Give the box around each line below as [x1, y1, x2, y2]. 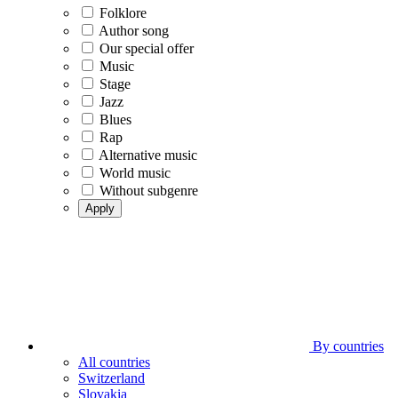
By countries [309, 338, 384, 354]
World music [99, 165, 171, 180]
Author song [99, 23, 169, 38]
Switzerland [78, 370, 145, 386]
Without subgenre [99, 183, 198, 198]
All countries [78, 354, 150, 370]
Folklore [99, 5, 147, 20]
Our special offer [99, 41, 194, 56]
